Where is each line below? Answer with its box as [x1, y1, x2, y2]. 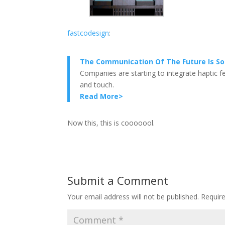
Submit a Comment [67, 173, 169, 188]
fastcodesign [67, 28, 109, 38]
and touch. [80, 80, 115, 90]
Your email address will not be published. [67, 192, 199, 202]
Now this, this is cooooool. [67, 118, 155, 128]
